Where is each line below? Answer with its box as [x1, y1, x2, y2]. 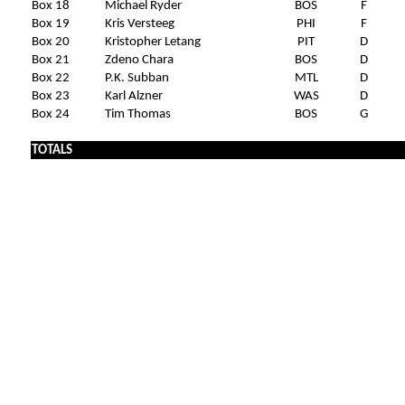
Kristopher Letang [104, 34, 201, 49]
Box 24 [31, 107, 70, 121]
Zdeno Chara [104, 52, 174, 67]
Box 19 [31, 16, 70, 31]
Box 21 [31, 52, 70, 67]
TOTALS [31, 143, 72, 157]
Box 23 [31, 89, 70, 103]
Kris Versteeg [104, 16, 174, 31]
